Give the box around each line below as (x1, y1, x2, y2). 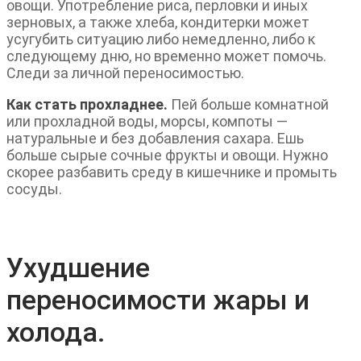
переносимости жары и (6, 284, 309, 317)
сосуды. (6, 180, 62, 198)
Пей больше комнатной (168, 96, 329, 114)
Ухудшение (6, 251, 150, 284)
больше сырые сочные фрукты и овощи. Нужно (6, 147, 328, 164)
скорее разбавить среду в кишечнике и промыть (6, 164, 337, 181)
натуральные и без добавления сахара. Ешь (6, 130, 304, 147)
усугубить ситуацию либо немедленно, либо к (6, 31, 315, 48)
